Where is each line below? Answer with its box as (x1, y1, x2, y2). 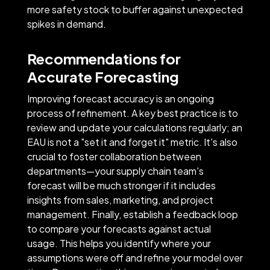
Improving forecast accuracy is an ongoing (27, 92, 214, 105)
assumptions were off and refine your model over (27, 251, 243, 264)
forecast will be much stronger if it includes (27, 178, 216, 192)
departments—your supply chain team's (27, 164, 204, 177)
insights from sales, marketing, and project (27, 193, 213, 206)
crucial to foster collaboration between (27, 149, 201, 163)
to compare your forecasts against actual (27, 222, 211, 235)
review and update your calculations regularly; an (27, 121, 242, 134)
